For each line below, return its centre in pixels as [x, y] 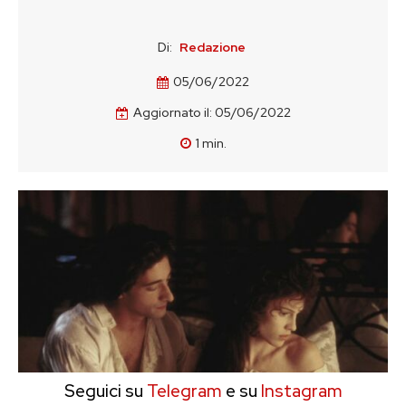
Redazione [213, 47]
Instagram [301, 391]
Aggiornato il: [172, 113]
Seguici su [103, 391]
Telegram [182, 391]
